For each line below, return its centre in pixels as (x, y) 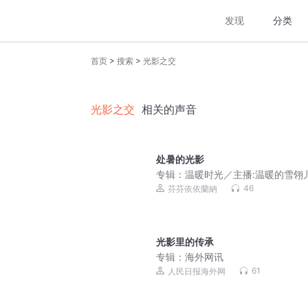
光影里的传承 (185, 242)
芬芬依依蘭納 (192, 189)
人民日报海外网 (197, 272)
